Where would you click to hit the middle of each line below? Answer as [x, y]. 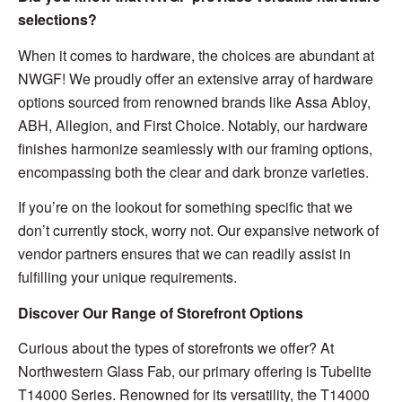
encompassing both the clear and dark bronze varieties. [193, 171]
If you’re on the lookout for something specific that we [185, 207]
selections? [57, 20]
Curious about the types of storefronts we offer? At [176, 348]
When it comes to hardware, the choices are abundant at [196, 55]
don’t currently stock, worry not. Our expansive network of [198, 231]
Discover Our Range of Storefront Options [161, 312]
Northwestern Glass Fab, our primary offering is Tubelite [195, 371]
